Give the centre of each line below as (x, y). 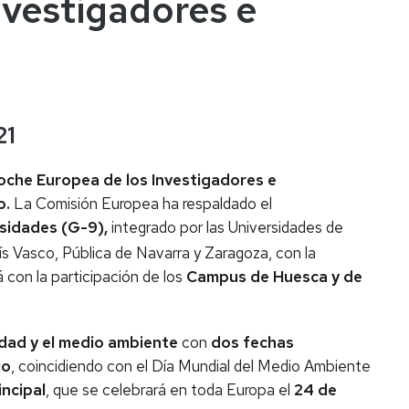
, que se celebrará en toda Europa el (170, 389)
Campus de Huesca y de (274, 276)
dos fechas (252, 342)
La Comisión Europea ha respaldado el (143, 203)
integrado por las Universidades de (225, 227)
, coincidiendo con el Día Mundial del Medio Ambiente (191, 366)
